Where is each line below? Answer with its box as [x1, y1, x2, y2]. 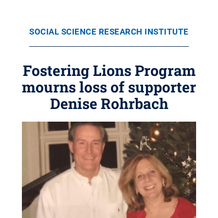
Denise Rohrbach [50, 94, 168, 113]
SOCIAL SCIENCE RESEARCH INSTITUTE [29, 27, 189, 36]
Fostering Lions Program [22, 61, 196, 80]
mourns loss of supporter [22, 77, 196, 96]
